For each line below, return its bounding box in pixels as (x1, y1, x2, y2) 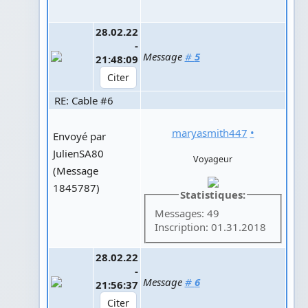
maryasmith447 (171, 125, 247, 140)
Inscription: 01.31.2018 (154, 220, 266, 234)
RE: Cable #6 (51, 93, 113, 107)
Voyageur (193, 153, 232, 165)
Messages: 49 (154, 206, 219, 221)
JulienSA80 (52, 146, 104, 160)
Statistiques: (180, 187, 245, 201)
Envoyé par (52, 129, 106, 143)
